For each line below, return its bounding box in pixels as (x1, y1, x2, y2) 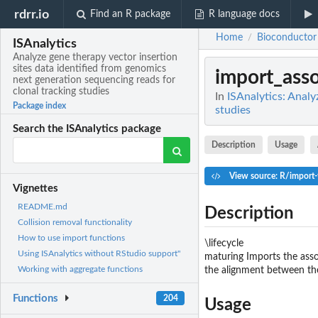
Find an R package (90, 9, 171, 19)
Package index (13, 102, 67, 111)
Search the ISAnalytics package (13, 124, 162, 135)
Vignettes (13, 183, 59, 194)
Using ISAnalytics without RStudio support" (18, 249, 180, 258)
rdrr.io (14, 8, 50, 21)
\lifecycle (204, 238, 243, 248)
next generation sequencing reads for (13, 75, 176, 86)
